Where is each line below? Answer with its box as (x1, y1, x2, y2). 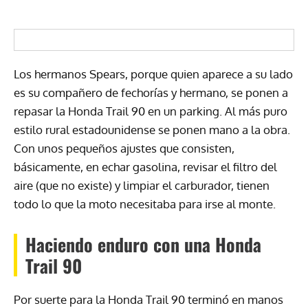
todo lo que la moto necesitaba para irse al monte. (14, 197, 276, 212)
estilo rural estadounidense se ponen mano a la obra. (14, 122, 290, 137)
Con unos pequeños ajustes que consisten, (14, 141, 234, 156)
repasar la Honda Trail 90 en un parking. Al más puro (14, 104, 287, 119)
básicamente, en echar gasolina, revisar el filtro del (14, 159, 277, 175)
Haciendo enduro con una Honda (25, 231, 261, 258)
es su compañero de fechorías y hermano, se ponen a (14, 85, 288, 100)
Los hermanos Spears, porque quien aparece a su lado (14, 67, 293, 82)
